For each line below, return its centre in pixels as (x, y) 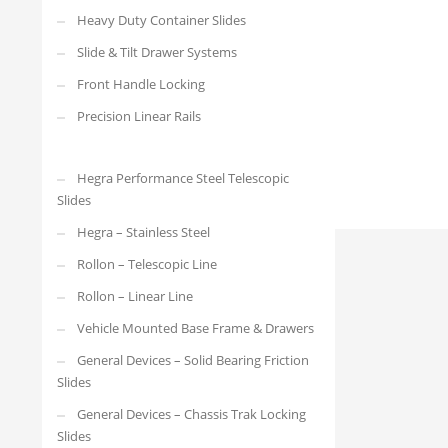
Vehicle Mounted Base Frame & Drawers (195, 328)
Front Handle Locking (141, 84)
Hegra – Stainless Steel (143, 232)
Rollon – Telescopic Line (147, 264)
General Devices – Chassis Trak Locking (191, 414)
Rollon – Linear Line (135, 296)
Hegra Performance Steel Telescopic (183, 178)
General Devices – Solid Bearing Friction (193, 360)
